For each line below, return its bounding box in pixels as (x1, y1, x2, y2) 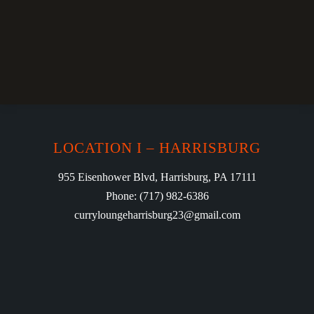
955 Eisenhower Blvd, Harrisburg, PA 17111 (57, 171, 257, 184)
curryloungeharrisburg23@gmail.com (74, 209, 240, 221)
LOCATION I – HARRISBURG (53, 139, 261, 157)
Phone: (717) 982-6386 (105, 190, 209, 203)
